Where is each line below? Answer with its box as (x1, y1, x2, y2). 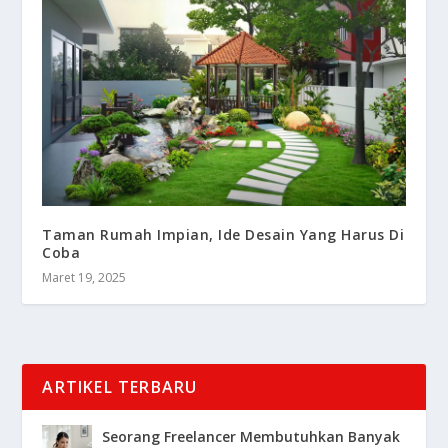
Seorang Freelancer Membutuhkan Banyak (102, 426, 401, 446)
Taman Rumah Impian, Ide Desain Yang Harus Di (42, 224, 405, 244)
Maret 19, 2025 (42, 268, 127, 286)
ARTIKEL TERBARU (42, 375, 198, 398)
